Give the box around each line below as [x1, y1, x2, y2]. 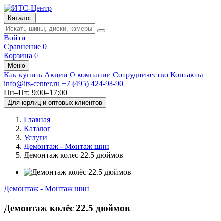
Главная [24, 115, 50, 124]
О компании [70, 71, 111, 79]
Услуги [24, 133, 47, 142]
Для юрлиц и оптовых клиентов [8, 99, 102, 106]
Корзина [4, 51, 32, 60]
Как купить [4, 71, 42, 79]
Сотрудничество [113, 71, 168, 79]
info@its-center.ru [4, 79, 60, 88]
